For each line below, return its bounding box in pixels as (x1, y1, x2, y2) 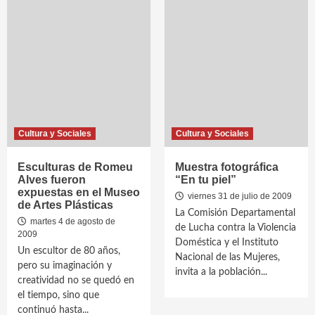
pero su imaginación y (18, 261, 112, 271)
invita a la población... (175, 267, 267, 277)
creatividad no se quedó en (18, 276, 134, 285)
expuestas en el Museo (18, 186, 140, 198)
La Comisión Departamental (175, 208, 295, 218)
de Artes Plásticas (18, 199, 113, 211)
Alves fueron (18, 174, 86, 186)
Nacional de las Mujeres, (175, 252, 280, 262)
